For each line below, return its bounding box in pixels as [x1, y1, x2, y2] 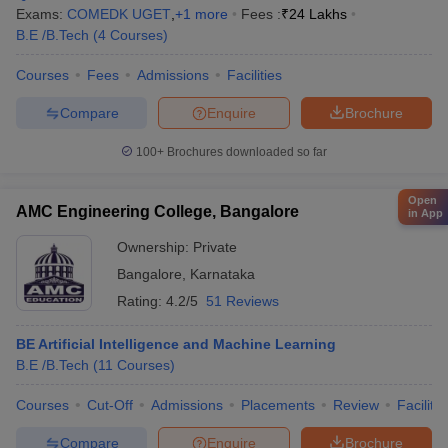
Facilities [227, 67, 282, 83]
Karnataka [190, 266, 255, 282]
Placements [241, 397, 315, 413]
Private [193, 239, 237, 255]
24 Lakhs [289, 6, 347, 22]
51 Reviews [206, 293, 279, 309]
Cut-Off [87, 397, 133, 413]
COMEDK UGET [67, 6, 171, 22]
